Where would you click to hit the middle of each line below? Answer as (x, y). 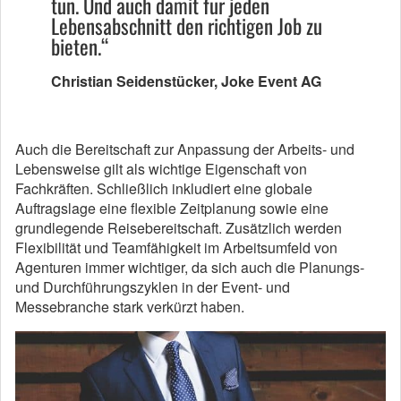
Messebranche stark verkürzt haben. (130, 306)
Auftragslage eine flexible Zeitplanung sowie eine (172, 208)
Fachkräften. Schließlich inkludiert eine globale (164, 188)
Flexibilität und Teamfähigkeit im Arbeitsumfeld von (176, 247)
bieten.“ (80, 46)
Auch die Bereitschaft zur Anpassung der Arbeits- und (185, 149)
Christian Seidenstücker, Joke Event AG (186, 81)
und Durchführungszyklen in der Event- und (153, 286)
